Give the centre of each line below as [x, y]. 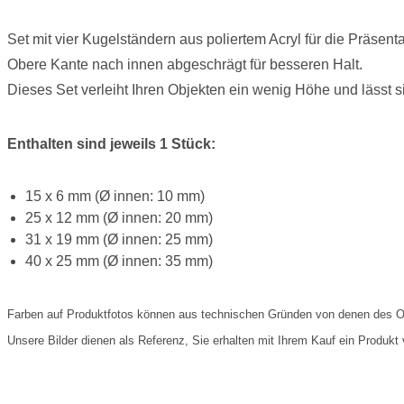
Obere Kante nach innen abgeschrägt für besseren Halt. [186, 65]
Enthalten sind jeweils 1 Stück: [111, 144]
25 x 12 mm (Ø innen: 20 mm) [120, 218]
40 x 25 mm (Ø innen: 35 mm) [119, 262]
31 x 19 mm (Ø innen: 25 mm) [119, 240]
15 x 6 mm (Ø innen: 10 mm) [115, 197]
